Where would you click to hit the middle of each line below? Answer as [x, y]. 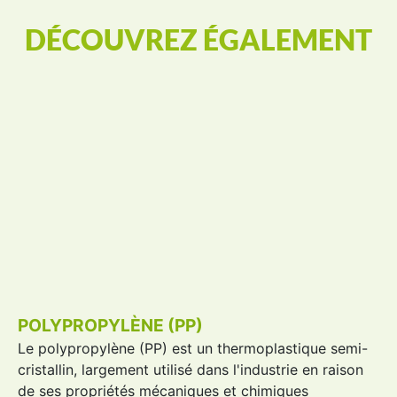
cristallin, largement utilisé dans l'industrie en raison [191, 370]
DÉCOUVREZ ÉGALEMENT [198, 39]
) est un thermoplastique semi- [265, 348]
